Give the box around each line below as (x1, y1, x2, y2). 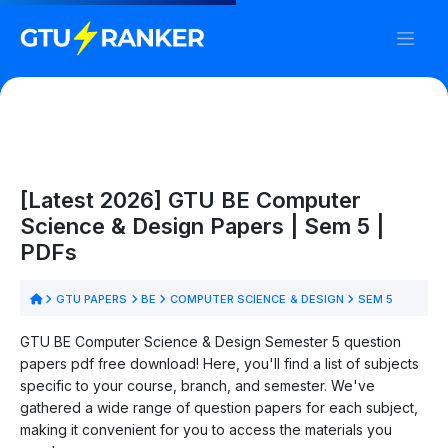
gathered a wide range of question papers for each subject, (20, 398, 418, 416)
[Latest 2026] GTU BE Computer (20, 186, 361, 213)
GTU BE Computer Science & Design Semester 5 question (20, 332, 401, 350)
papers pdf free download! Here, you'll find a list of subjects (20, 354, 419, 372)
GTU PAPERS (52, 291, 131, 306)
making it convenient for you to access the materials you (20, 420, 392, 438)
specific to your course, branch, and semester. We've (20, 376, 375, 394)
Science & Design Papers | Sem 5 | (20, 212, 384, 239)
